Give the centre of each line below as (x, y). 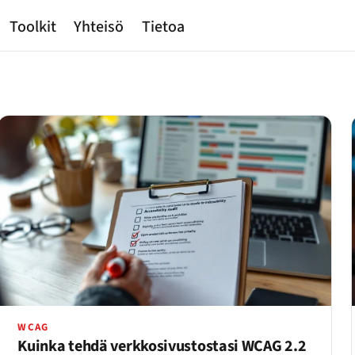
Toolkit (32, 27)
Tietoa (163, 27)
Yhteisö (99, 27)
